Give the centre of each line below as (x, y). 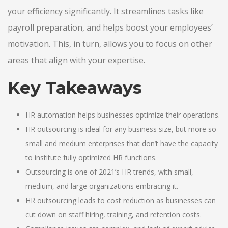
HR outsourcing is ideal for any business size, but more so (121, 129)
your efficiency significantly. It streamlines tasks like (106, 11)
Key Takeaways (75, 88)
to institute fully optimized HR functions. (92, 158)
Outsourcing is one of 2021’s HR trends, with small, (110, 172)
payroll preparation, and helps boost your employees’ (110, 27)
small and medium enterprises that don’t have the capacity (122, 143)
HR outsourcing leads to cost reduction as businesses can (121, 200)
